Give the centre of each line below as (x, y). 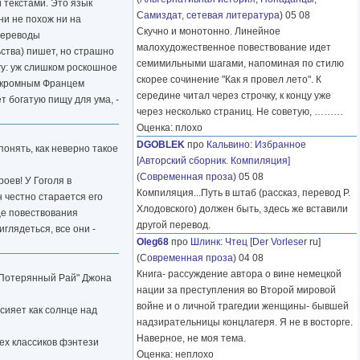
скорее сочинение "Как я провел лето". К (229, 80)
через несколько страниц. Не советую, (225, 112)
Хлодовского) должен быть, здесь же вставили (242, 209)
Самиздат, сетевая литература (208, 16)
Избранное (280, 145)
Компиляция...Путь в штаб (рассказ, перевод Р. (243, 193)
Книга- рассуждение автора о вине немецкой (239, 274)
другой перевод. (174, 225)
